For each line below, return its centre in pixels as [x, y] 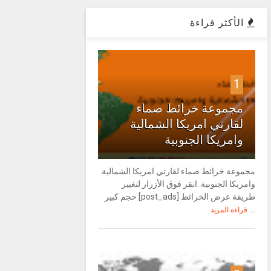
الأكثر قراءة [219, 23]
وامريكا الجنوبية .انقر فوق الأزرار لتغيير [189, 184]
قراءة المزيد [229, 210]
